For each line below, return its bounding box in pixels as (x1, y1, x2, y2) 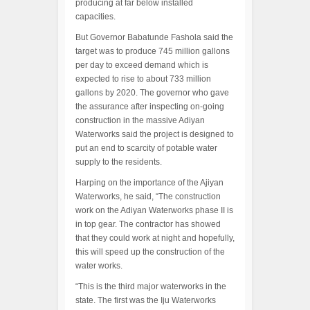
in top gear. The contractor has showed (75, 219, 221, 229)
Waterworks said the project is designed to (75, 129, 234, 139)
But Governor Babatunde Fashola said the (75, 33, 233, 42)
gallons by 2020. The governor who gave (75, 88, 229, 98)
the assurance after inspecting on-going (75, 102, 224, 111)
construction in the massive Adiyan (75, 116, 205, 125)
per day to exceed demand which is (75, 60, 208, 70)
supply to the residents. (75, 157, 162, 167)
